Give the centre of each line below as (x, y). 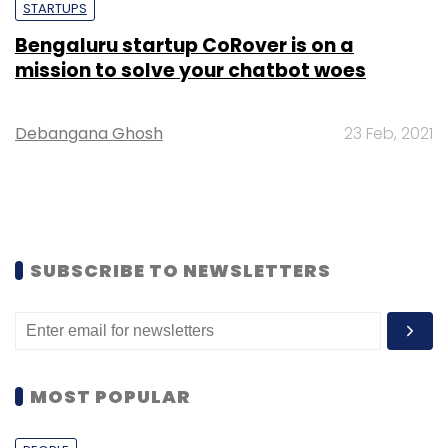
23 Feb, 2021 (388, 133)
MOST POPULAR (110, 396)
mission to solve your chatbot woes (190, 70)
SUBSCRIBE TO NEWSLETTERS (180, 270)
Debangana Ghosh (89, 133)
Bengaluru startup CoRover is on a (184, 45)
